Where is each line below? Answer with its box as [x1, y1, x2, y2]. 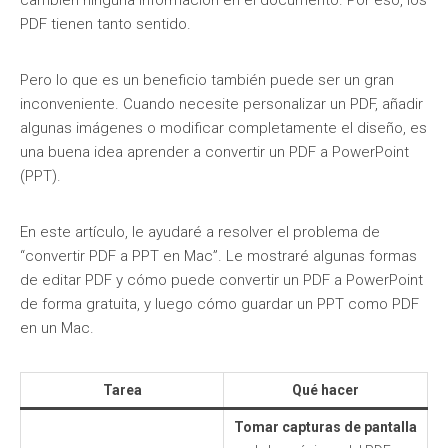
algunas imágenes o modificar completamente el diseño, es [20, 119, 427, 137]
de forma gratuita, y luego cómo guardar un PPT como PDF [20, 295, 419, 313]
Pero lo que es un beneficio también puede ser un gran [20, 71, 394, 89]
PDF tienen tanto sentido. [20, 15, 191, 33]
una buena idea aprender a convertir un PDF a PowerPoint [20, 143, 409, 161]
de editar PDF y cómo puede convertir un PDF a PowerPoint [20, 271, 423, 289]
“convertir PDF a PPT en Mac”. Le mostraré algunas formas [20, 247, 417, 265]
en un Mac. [20, 319, 94, 337]
